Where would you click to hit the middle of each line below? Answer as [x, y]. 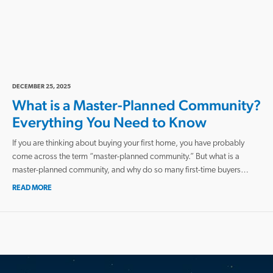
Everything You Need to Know [109, 122]
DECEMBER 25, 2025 [41, 87]
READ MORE [32, 188]
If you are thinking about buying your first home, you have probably [128, 143]
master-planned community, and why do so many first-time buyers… [130, 170]
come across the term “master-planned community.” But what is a [126, 157]
